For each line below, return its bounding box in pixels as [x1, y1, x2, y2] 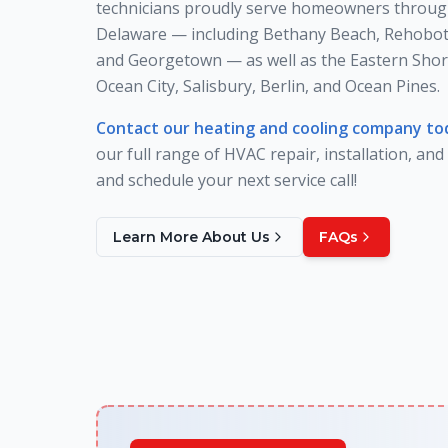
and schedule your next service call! [96, 168, 357, 191]
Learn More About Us [113, 227, 270, 246]
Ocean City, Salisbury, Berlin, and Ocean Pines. [96, 74, 440, 97]
